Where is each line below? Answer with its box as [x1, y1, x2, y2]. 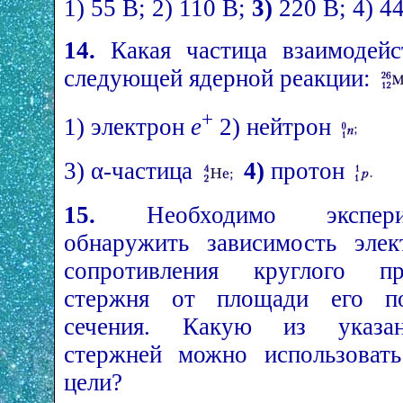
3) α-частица [64, 157, 199, 184]
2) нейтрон [213, 113, 337, 141]
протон [264, 157, 351, 184]
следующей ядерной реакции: [64, 64, 377, 92]
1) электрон [64, 113, 191, 141]
